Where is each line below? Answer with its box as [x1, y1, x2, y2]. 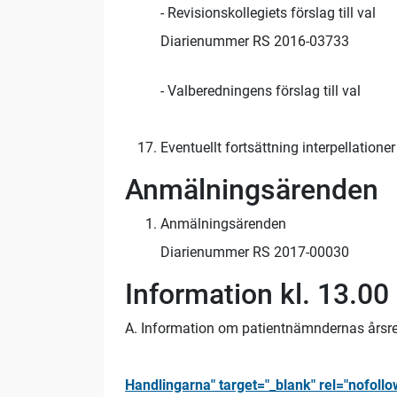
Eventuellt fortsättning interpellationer [160, 139, 395, 157]
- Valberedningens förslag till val [160, 82, 361, 100]
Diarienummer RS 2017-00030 [160, 244, 349, 261]
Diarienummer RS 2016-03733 [160, 33, 349, 51]
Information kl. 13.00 [125, 277, 389, 312]
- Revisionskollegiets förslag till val [160, 4, 376, 22]
